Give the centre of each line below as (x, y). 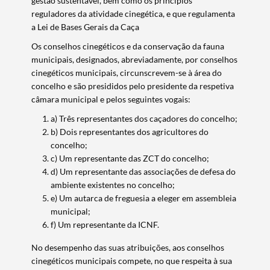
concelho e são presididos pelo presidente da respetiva (133, 86)
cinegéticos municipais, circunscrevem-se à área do (127, 73)
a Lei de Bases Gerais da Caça (86, 27)
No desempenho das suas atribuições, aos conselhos (128, 247)
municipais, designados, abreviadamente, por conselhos (135, 59)
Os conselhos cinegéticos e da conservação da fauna (128, 46)
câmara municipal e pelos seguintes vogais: (111, 99)
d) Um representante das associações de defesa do (143, 171)
